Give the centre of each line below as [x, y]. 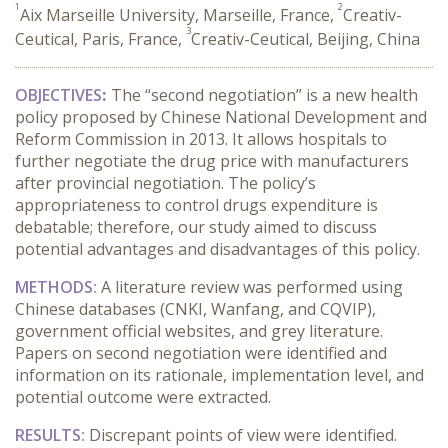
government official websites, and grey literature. [199, 331]
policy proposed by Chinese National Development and [221, 117]
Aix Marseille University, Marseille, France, [179, 15]
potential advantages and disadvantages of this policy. [217, 249]
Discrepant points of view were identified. [243, 435]
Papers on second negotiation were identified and [201, 353]
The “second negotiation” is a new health [264, 95]
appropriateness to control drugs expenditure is [196, 205]
